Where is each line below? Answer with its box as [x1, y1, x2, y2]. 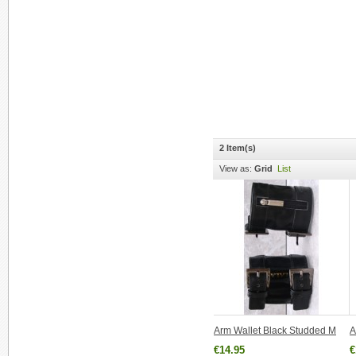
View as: [219, 164, 252, 173]
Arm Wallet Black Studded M [214, 325, 336, 336]
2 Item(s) [219, 143, 256, 153]
